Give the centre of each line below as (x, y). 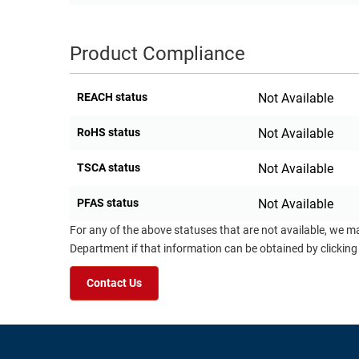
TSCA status (109, 168)
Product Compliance (157, 54)
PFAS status (108, 203)
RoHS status (109, 133)
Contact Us (114, 284)
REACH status (112, 97)
